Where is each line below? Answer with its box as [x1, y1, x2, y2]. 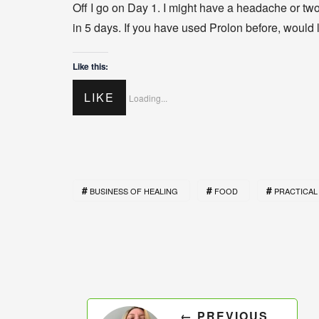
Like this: [73, 60, 109, 73]
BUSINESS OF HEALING [90, 185, 178, 197]
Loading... [129, 92, 167, 105]
